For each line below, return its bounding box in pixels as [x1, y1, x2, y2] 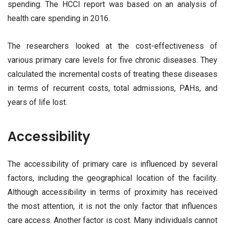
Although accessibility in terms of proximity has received [8, 187, 217, 197]
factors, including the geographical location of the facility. [8, 173, 217, 183]
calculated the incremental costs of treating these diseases [8, 69, 217, 79]
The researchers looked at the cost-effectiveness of [8, 41, 217, 51]
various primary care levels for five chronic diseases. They [8, 55, 217, 65]
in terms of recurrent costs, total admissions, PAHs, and [8, 83, 217, 93]
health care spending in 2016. [8, 13, 110, 23]
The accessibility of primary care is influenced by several [8, 159, 217, 169]
